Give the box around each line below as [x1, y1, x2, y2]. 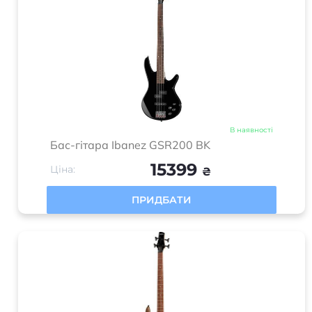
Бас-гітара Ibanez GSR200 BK [50, 138, 210, 152]
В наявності [230, 125, 273, 134]
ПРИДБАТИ [132, 194, 192, 206]
